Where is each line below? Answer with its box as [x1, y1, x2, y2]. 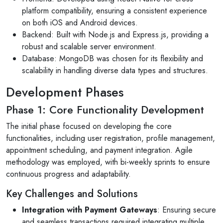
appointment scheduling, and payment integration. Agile [6, 144, 193, 156]
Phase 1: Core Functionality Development [6, 102, 204, 117]
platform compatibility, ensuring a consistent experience [22, 5, 207, 16]
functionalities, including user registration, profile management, [6, 132, 215, 144]
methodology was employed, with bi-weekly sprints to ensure [6, 156, 210, 168]
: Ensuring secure [157, 204, 216, 216]
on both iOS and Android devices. [22, 17, 138, 28]
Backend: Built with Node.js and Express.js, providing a [22, 29, 209, 40]
